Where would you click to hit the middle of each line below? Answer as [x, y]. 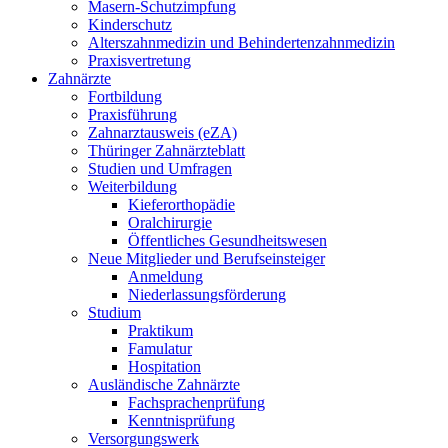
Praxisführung [132, 114]
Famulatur [160, 348]
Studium [114, 312]
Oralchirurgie [170, 222]
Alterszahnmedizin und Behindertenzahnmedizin [241, 42]
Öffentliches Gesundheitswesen [227, 240]
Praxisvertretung [139, 60]
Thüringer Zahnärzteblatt [166, 150]
